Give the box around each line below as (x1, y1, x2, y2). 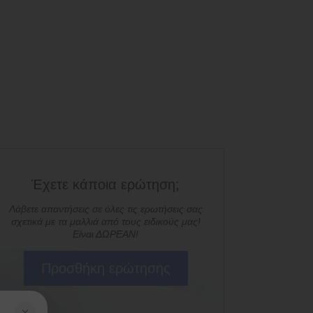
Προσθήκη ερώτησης (41, 261, 170, 276)
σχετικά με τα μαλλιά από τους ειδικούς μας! (10, 216, 201, 227)
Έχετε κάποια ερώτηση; (31, 177, 180, 192)
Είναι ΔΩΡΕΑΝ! (73, 228, 138, 240)
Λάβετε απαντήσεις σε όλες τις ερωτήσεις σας (8, 203, 203, 214)
